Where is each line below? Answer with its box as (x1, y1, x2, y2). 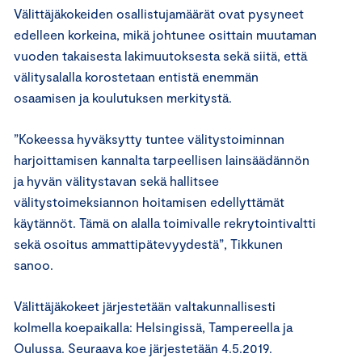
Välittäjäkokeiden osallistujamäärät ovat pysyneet (14, 6, 304, 22)
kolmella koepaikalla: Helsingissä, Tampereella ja (14, 319, 293, 335)
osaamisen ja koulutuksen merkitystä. (14, 90, 232, 106)
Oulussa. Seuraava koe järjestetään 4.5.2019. (14, 340, 272, 356)
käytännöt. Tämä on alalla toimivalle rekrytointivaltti (14, 215, 316, 231)
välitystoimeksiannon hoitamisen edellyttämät (14, 194, 284, 210)
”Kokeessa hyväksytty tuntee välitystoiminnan (14, 131, 284, 147)
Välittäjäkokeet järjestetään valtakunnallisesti (14, 298, 276, 314)
